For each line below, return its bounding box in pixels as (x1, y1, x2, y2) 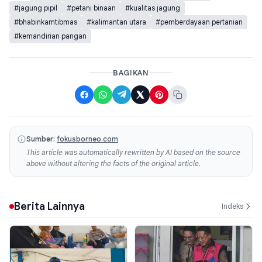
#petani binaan (67, 3, 116, 12)
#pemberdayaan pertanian (156, 17, 243, 26)
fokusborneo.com (57, 134, 118, 143)
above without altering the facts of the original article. (26, 158, 201, 168)
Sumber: (26, 134, 55, 143)
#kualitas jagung (125, 3, 180, 12)
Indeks (222, 201, 243, 212)
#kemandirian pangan (14, 31, 87, 40)
